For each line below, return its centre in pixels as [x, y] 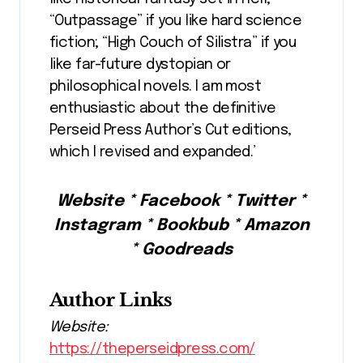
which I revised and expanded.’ [153, 152]
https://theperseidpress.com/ [152, 350]
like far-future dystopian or [140, 64]
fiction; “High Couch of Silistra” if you [173, 43]
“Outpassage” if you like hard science [176, 21]
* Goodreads [181, 250]
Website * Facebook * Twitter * [181, 201]
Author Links [111, 299]
